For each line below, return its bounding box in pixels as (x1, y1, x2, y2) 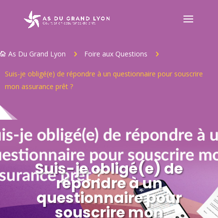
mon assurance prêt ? (5, 82, 73, 91)
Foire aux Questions (84, 49, 147, 58)
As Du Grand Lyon (8, 49, 66, 58)
